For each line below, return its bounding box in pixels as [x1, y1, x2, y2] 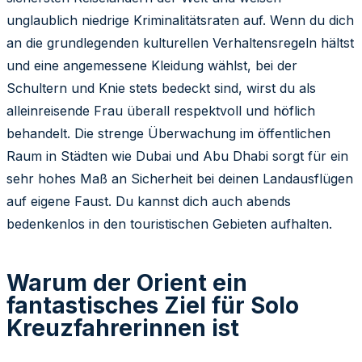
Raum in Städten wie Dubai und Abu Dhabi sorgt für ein [6, 147, 348, 164]
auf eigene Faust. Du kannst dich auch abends [6, 192, 291, 209]
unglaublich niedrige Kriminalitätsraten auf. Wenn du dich [6, 11, 354, 28]
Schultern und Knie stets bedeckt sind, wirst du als [6, 79, 316, 96]
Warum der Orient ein [6, 268, 247, 297]
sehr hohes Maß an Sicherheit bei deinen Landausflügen [6, 170, 353, 187]
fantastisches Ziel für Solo [6, 291, 299, 319]
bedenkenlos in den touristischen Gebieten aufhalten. [6, 215, 332, 232]
